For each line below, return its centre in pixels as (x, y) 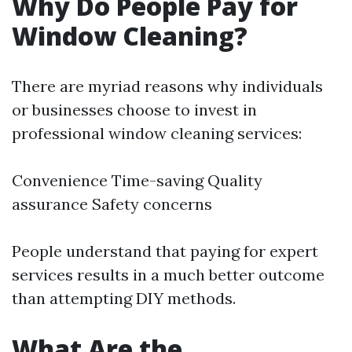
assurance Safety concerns (112, 204)
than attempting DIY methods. (124, 298)
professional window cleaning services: (157, 133)
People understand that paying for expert (165, 251)
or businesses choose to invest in (134, 110)
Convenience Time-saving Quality (137, 180)
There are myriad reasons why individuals (167, 86)
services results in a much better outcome (168, 275)
